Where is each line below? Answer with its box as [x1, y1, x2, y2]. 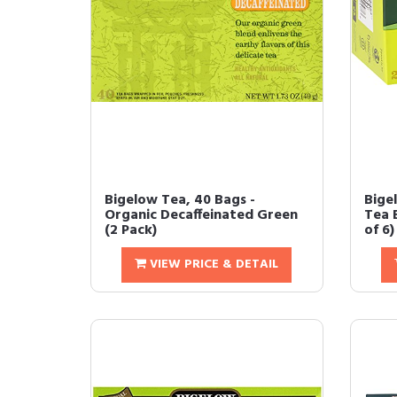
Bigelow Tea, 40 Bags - [105, 189, 255, 213]
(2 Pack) [105, 219, 157, 243]
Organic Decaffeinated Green [105, 204, 298, 228]
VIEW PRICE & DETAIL [146, 254, 279, 276]
